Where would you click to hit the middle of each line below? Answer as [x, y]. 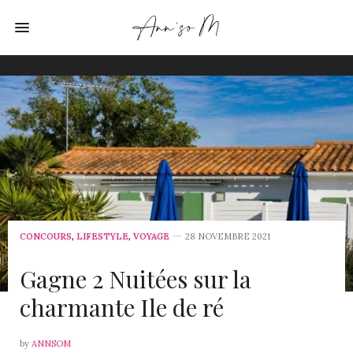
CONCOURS [46, 236]
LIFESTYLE [102, 236]
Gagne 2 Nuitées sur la [136, 279]
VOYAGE [151, 236]
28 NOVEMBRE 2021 [228, 236]
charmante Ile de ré [122, 307]
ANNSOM [51, 344]
